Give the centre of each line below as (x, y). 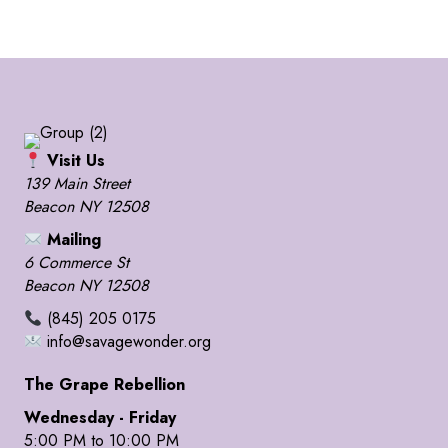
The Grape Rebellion (104, 384)
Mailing (72, 239)
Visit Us (74, 160)
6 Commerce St (76, 262)
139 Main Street (77, 183)
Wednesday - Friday (100, 417)
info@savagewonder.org (127, 341)
